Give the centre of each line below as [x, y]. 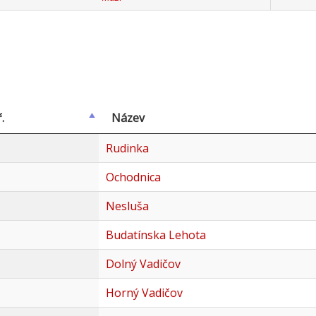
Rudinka [127, 148]
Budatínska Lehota [156, 235]
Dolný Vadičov [143, 264]
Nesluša [127, 206]
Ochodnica [133, 177]
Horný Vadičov [144, 293]
